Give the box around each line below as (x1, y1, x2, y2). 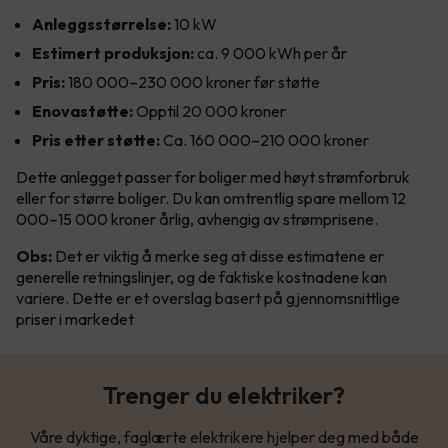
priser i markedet (16, 309, 137, 330)
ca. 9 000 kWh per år (194, 43, 347, 64)
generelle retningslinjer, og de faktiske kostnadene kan (16, 267, 387, 288)
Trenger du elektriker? (103, 380, 345, 411)
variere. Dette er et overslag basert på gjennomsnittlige (16, 288, 400, 309)
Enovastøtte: (32, 101, 133, 122)
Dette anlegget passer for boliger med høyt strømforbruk (16, 167, 410, 188)
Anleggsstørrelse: (32, 14, 171, 35)
